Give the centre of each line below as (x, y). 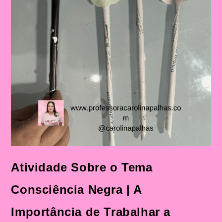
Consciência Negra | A (77, 189)
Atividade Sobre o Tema (82, 167)
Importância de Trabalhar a (91, 212)
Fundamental (98, 10)
